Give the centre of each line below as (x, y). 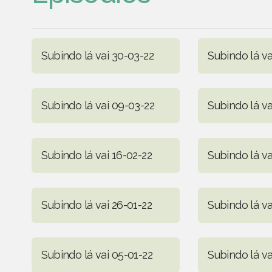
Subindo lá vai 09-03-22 (98, 105)
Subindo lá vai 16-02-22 (97, 155)
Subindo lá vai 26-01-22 (97, 205)
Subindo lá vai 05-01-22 (97, 254)
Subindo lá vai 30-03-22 (98, 55)
